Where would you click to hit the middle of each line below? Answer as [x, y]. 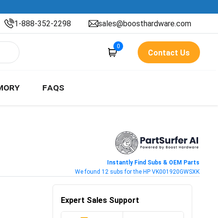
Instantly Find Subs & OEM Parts [153, 162]
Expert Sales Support [100, 200]
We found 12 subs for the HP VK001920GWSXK [137, 172]
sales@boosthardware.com [145, 23]
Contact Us [169, 53]
